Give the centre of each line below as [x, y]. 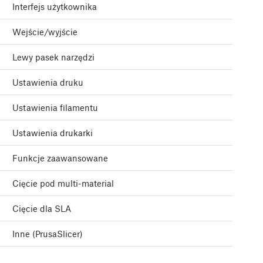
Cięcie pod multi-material [63, 183]
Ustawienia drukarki [53, 133]
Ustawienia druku [48, 82]
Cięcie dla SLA [42, 209]
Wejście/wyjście [45, 32]
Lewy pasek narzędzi [53, 57]
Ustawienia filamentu [55, 108]
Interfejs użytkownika [55, 7]
